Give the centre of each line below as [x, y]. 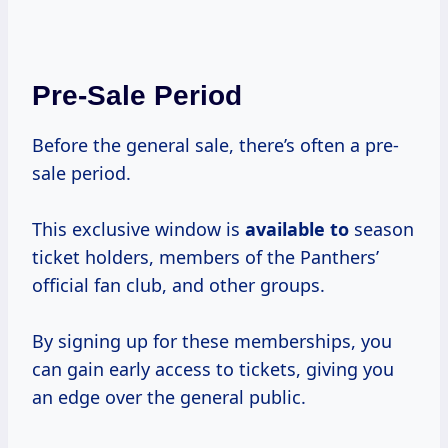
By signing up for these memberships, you [212, 341]
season [381, 229]
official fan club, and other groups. [178, 285]
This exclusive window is [138, 229]
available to [297, 229]
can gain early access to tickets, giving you [213, 369]
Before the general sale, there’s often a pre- [215, 145]
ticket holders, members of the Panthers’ [205, 257]
